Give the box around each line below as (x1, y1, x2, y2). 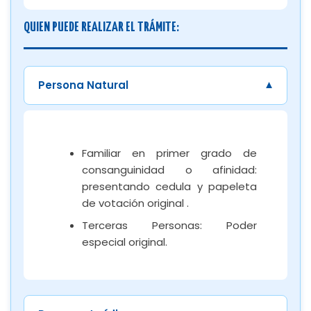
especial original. (82, 234, 167, 249)
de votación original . (82, 195, 189, 210)
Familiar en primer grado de (82, 145, 257, 160)
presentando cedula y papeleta (82, 178, 257, 194)
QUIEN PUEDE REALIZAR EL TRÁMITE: (24, 20, 179, 34)
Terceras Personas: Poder (82, 217, 257, 233)
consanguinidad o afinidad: (82, 162, 257, 177)
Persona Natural (38, 77, 128, 92)
